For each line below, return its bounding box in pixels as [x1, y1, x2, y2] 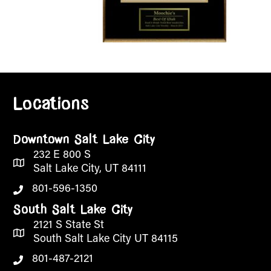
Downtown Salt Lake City [13, 133, 155, 148]
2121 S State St [33, 220, 104, 231]
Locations [13, 96, 90, 115]
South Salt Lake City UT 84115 [33, 233, 178, 245]
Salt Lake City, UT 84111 [33, 163, 146, 175]
